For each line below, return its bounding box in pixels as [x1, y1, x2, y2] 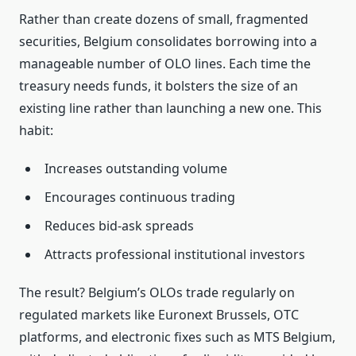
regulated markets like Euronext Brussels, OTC [19, 306, 299, 324]
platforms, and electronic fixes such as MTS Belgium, [19, 328, 335, 346]
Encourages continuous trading [44, 188, 235, 207]
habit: [19, 122, 53, 140]
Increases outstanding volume [44, 160, 227, 178]
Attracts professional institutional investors [44, 246, 305, 264]
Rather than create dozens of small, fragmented [19, 10, 308, 29]
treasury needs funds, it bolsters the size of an [19, 77, 298, 95]
